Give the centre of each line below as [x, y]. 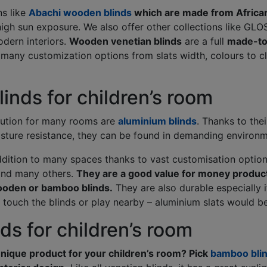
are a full [204, 41]
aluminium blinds [157, 121]
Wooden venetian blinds [125, 41]
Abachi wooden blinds [80, 12]
